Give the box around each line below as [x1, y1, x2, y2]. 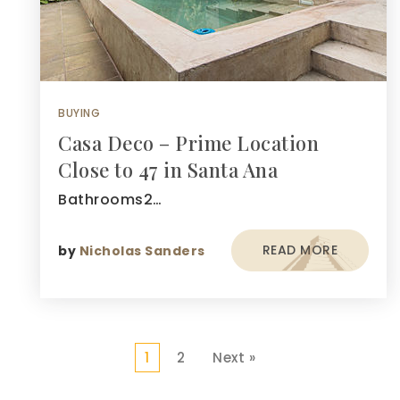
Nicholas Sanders [79, 241, 205, 260]
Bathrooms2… [58, 189, 162, 210]
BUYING [58, 105, 100, 121]
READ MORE [262, 241, 337, 259]
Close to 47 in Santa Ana [58, 156, 278, 183]
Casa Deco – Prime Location [58, 129, 319, 156]
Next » [212, 348, 255, 367]
